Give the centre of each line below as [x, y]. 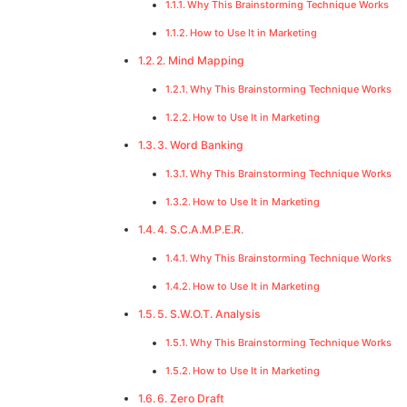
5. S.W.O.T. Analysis [209, 314]
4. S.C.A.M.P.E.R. [201, 230]
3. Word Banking [201, 145]
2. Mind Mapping [201, 61]
